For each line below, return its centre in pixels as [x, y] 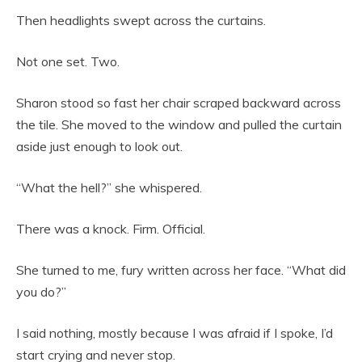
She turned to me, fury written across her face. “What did [181, 270]
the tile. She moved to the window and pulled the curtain [179, 125]
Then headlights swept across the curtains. [141, 21]
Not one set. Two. [68, 62]
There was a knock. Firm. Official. [111, 229]
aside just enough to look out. [99, 147]
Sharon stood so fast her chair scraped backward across [179, 103]
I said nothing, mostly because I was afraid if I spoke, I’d [175, 333]
